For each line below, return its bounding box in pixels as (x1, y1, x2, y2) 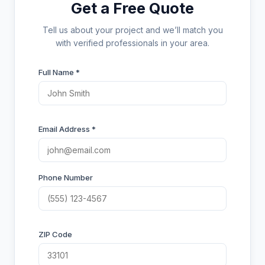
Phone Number (38, 173, 93, 182)
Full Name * (38, 67, 80, 77)
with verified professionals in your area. (56, 38, 209, 48)
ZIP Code (38, 230, 72, 239)
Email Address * (38, 124, 96, 134)
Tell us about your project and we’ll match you (42, 25, 223, 35)
